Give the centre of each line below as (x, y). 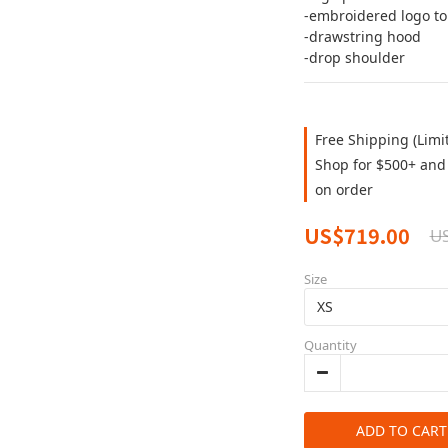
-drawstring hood (362, 36)
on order (343, 189)
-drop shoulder (354, 57)
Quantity (330, 345)
